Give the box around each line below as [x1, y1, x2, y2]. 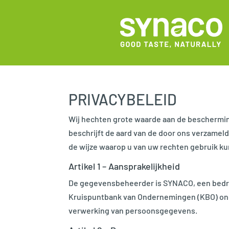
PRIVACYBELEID [68, 89, 177, 108]
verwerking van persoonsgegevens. [68, 205, 198, 215]
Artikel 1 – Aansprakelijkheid [68, 160, 180, 172]
